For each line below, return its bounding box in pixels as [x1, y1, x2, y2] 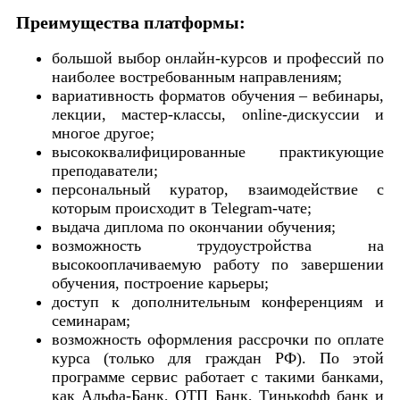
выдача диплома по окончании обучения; [52, 217, 336, 236]
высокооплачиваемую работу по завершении [52, 254, 384, 273]
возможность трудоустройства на [52, 236, 384, 254]
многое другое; [52, 123, 154, 142]
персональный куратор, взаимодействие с [52, 179, 384, 198]
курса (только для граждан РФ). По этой [52, 348, 384, 367]
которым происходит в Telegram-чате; [52, 198, 312, 217]
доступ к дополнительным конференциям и [52, 292, 384, 311]
